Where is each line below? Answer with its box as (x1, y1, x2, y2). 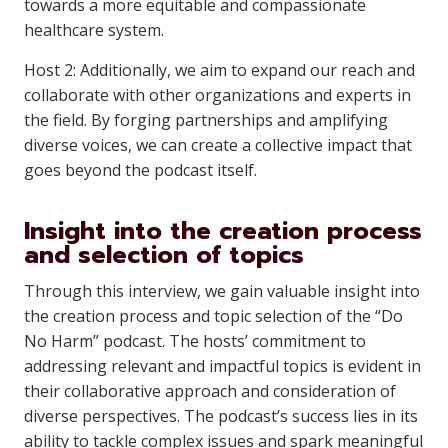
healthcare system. (24, 19, 164, 41)
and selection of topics (24, 237, 304, 273)
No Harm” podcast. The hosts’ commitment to (24, 330, 366, 352)
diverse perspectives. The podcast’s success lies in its (24, 405, 418, 427)
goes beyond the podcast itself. (24, 159, 257, 181)
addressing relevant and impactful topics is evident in (24, 355, 421, 377)
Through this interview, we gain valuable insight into (24, 280, 420, 302)
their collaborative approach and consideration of (24, 380, 396, 402)
